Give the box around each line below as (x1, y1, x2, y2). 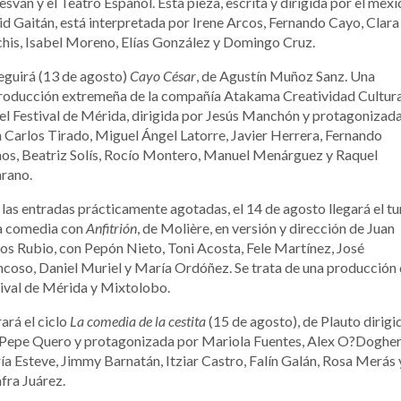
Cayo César (130, 66, 196, 84)
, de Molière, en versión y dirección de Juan (137, 218, 395, 236)
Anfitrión (86, 218, 137, 236)
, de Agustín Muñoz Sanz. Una (196, 66, 375, 84)
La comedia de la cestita (70, 311, 206, 329)
